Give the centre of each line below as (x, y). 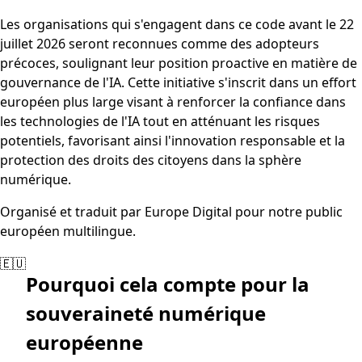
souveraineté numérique (146, 313)
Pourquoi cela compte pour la (168, 284)
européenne (84, 342)
